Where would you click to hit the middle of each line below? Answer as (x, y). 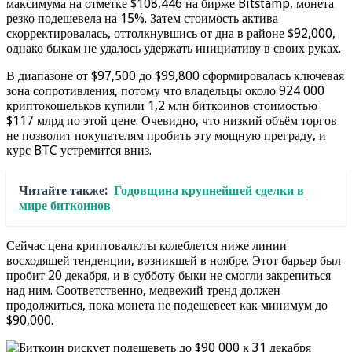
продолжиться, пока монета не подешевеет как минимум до (167, 305)
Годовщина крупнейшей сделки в (209, 190)
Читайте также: (63, 190)
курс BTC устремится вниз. (79, 150)
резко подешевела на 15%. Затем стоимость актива (142, 18)
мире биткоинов (65, 205)
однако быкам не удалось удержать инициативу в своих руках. (174, 48)
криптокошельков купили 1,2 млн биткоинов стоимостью (162, 105)
